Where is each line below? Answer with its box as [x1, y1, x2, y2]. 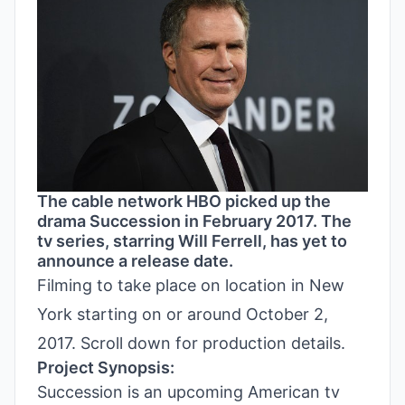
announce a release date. [37, 250, 233, 270]
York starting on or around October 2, [37, 304, 328, 324]
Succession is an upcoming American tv [37, 381, 340, 401]
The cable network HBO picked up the [37, 191, 331, 211]
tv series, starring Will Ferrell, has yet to [37, 231, 347, 250]
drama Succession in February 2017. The [37, 211, 352, 231]
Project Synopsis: [37, 357, 174, 377]
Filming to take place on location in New [37, 275, 344, 295]
